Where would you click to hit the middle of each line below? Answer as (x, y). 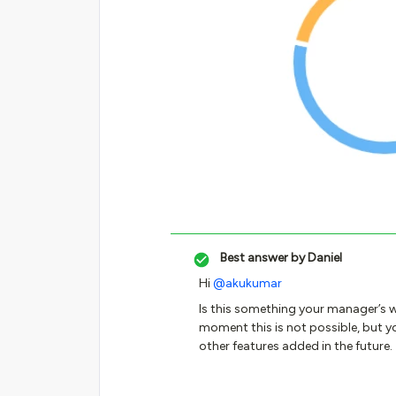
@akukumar (247, 283)
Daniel (324, 258)
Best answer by (263, 258)
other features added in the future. (296, 346)
